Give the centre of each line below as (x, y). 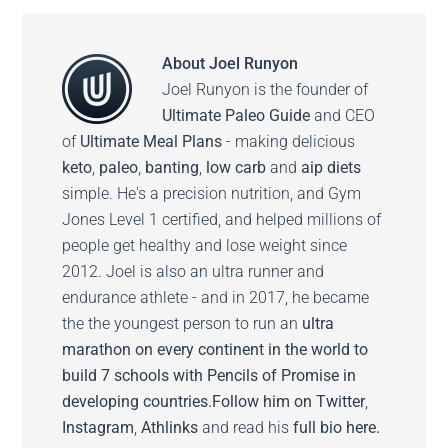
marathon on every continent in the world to (215, 350)
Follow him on (264, 402)
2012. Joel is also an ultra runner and (193, 272)
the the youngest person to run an (182, 324)
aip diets (331, 168)
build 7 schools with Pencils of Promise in (209, 376)
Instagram (98, 428)
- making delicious (289, 142)
